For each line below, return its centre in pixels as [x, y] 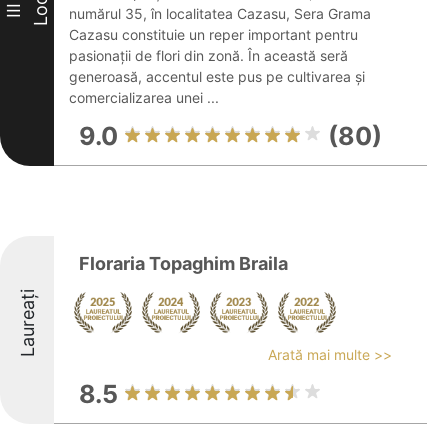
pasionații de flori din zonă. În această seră [208, 55]
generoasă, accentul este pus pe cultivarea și [217, 76]
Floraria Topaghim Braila [183, 263]
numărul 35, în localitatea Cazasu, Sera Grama [220, 13]
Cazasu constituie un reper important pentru [213, 34]
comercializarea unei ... [144, 97]
